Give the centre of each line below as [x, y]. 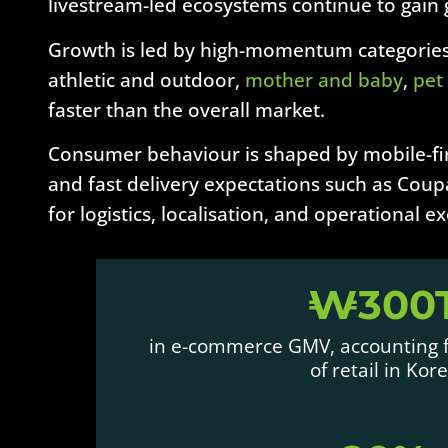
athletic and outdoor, [146, 79]
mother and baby [324, 79]
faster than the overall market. [186, 109]
